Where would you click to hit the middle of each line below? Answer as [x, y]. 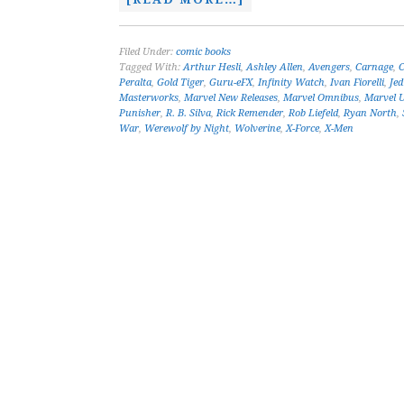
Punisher [140, 113]
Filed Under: [147, 52]
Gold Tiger [180, 83]
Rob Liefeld [313, 113]
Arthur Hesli [212, 67]
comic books [203, 52]
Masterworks [149, 98]
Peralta [135, 83]
